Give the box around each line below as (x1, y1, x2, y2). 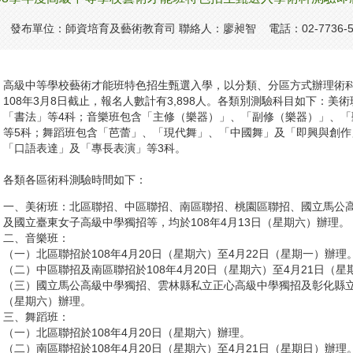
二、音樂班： (3, 232, 69, 245)
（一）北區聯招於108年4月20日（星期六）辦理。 (3, 326, 251, 340)
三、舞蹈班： (3, 310, 69, 324)
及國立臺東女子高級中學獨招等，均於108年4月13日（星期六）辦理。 (3, 216, 350, 229)
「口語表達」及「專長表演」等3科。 (3, 141, 186, 154)
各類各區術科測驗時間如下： (3, 173, 147, 186)
